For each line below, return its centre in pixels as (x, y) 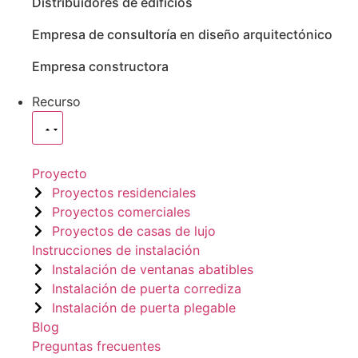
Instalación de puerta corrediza (147, 289)
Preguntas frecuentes (96, 346)
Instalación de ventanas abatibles (153, 270)
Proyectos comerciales (121, 212)
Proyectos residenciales (124, 193)
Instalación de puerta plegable (144, 308)
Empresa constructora (100, 67)
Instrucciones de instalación (116, 251)
